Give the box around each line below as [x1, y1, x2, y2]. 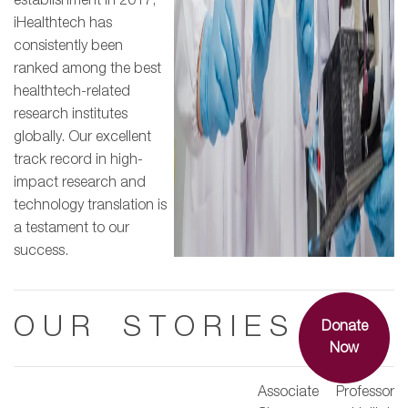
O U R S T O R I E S [14, 314, 288, 342]
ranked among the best [14, 62, 161, 76]
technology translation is [14, 199, 167, 212]
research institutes [14, 107, 127, 121]
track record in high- [14, 153, 143, 167]
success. [14, 244, 68, 258]
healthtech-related [14, 85, 130, 98]
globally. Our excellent [14, 130, 151, 144]
